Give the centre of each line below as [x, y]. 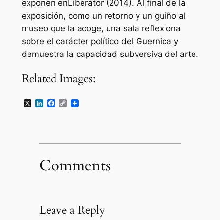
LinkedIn [58, 103]
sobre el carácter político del [79, 41]
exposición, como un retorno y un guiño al [103, 15]
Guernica [153, 41]
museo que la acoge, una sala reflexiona [101, 28]
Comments [75, 166]
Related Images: [58, 78]
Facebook [73, 103]
